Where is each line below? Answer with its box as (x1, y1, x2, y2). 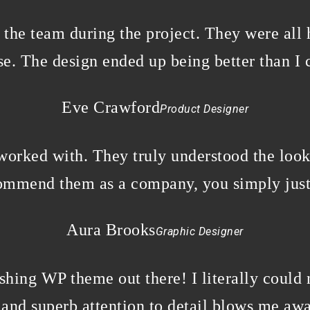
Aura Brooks (66, 220, 156, 239)
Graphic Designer (155, 224, 244, 238)
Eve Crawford (62, 98, 160, 116)
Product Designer (160, 102, 248, 116)
